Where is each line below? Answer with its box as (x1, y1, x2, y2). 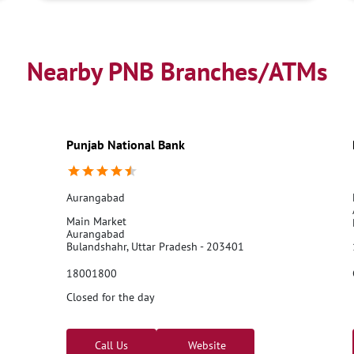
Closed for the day (66, 289, 155, 304)
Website (184, 337, 226, 352)
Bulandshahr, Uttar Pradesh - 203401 (66, 239, 244, 254)
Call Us (94, 337, 128, 352)
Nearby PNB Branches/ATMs (26, 54, 328, 88)
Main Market (66, 213, 126, 228)
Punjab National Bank (66, 136, 185, 153)
